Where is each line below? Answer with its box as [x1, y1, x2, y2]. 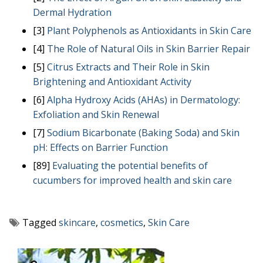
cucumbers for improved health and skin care [33, 174, 232, 187]
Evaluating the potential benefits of [52, 159, 208, 173]
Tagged [22, 215, 59, 229]
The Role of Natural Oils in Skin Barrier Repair [47, 42, 250, 56]
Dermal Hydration [33, 6, 112, 19]
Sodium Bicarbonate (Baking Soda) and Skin [47, 126, 240, 140]
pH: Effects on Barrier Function [33, 141, 168, 154]
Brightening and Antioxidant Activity [33, 75, 191, 89]
